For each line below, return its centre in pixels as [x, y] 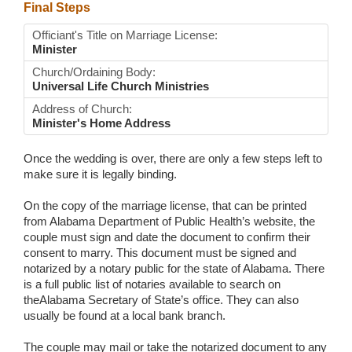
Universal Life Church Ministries [121, 86]
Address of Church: [82, 109]
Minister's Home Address [101, 123]
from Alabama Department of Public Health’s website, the [169, 222]
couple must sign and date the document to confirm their [167, 237]
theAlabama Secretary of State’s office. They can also [161, 300]
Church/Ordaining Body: [94, 72]
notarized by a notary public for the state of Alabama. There [174, 269]
